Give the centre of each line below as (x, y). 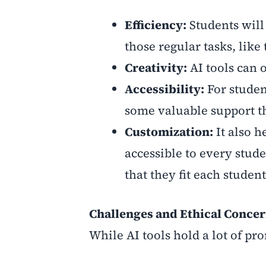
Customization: (169, 132)
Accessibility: (164, 89)
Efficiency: (156, 25)
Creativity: (156, 68)
